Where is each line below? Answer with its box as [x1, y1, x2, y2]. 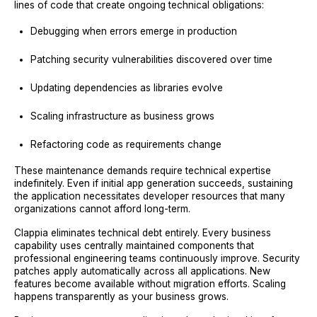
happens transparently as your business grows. [14, 291, 229, 302]
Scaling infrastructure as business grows [30, 110, 214, 122]
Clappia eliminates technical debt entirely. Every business [14, 227, 271, 238]
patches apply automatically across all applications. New [14, 265, 270, 277]
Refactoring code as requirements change [30, 139, 221, 150]
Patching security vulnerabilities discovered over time [30, 54, 272, 65]
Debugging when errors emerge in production [30, 25, 237, 37]
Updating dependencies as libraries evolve [30, 82, 223, 93]
